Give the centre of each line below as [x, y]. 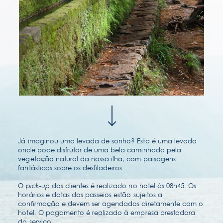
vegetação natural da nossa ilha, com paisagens [97, 159]
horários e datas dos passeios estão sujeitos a [90, 194]
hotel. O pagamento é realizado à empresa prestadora [107, 212]
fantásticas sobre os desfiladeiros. [71, 167]
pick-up [38, 185]
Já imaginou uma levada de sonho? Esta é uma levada [107, 141]
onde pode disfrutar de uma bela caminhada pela [100, 150]
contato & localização [60, 20]
